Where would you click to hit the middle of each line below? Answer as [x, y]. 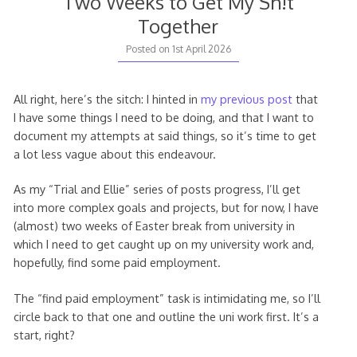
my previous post [246, 98]
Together [178, 26]
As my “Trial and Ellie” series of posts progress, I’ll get [157, 189]
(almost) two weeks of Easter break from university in [154, 226]
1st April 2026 [201, 49]
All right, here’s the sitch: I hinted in [107, 98]
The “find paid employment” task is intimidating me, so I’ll [167, 298]
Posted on [149, 49]
